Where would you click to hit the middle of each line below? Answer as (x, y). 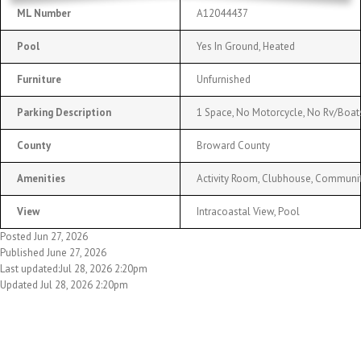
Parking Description (64, 112)
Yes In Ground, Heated (246, 46)
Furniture (39, 79)
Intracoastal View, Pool (248, 211)
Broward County (233, 145)
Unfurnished (224, 79)
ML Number (44, 13)
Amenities (41, 178)
